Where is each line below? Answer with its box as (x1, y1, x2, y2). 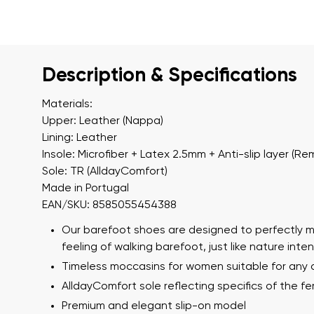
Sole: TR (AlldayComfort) (42, 166, 168, 177)
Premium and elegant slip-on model (62, 301, 246, 312)
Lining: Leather (42, 132, 117, 144)
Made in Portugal (42, 183, 129, 194)
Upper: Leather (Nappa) (42, 116, 163, 127)
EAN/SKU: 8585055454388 (42, 200, 177, 211)
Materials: (42, 99, 93, 110)
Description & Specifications (42, 66, 297, 86)
